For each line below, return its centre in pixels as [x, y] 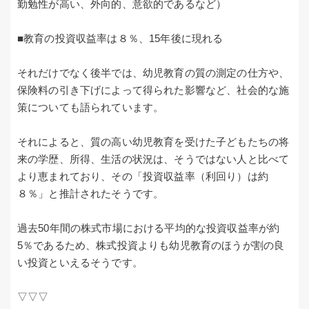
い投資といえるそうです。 [80, 262]
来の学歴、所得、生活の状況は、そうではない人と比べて [153, 159]
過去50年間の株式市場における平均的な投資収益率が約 [149, 228]
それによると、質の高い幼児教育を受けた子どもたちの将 [153, 141]
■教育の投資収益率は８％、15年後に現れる [120, 38]
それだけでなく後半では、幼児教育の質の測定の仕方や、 [153, 72]
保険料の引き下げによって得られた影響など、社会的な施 [153, 90]
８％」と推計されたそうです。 [91, 193]
